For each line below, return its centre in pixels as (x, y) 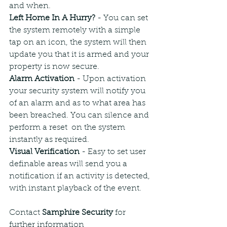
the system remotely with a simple (76, 30)
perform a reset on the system (68, 127)
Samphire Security (78, 213)
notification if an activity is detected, (81, 176)
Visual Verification (44, 152)
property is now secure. (54, 67)
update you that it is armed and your (80, 54)
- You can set (124, 18)
